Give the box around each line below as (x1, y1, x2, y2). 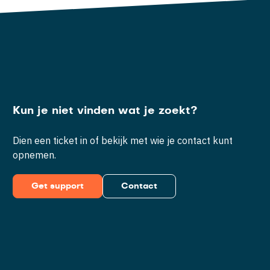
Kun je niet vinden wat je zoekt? (13, 105, 198, 116)
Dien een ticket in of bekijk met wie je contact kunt (13, 134, 233, 146)
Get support (31, 182, 84, 190)
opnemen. (13, 149, 57, 161)
